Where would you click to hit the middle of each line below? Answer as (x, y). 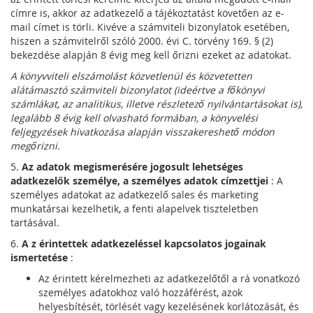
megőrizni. (35, 146)
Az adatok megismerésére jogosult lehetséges (132, 167)
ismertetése (41, 257)
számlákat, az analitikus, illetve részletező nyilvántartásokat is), (156, 104)
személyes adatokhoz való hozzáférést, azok (140, 292)
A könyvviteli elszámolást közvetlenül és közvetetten (131, 76)
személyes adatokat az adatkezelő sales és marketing (134, 195)
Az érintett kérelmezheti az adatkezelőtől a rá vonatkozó (169, 278)
